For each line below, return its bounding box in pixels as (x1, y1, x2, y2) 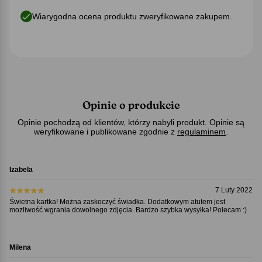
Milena (9, 243, 31, 251)
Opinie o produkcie (82, 98, 180, 112)
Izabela (9, 165, 33, 174)
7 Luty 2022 (215, 185, 253, 194)
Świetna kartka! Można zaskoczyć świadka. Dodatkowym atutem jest (9, 197, 225, 206)
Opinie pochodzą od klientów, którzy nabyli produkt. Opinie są (18, 117, 244, 127)
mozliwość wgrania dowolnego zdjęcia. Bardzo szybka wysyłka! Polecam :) (9, 205, 247, 214)
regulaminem (177, 126, 226, 136)
